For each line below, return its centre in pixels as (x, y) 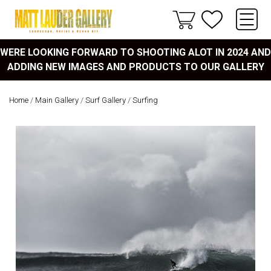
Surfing (145, 100)
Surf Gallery (106, 100)
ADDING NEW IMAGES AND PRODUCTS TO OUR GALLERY (135, 67)
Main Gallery (57, 100)
